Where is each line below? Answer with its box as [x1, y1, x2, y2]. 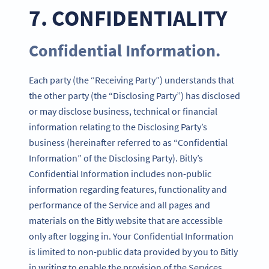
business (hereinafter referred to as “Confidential [29, 136, 228, 149]
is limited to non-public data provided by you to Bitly [29, 246, 238, 258]
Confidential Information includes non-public [29, 168, 211, 180]
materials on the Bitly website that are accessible [29, 214, 223, 227]
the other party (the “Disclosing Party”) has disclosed [29, 89, 240, 102]
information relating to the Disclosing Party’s [29, 121, 207, 133]
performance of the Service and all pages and [29, 199, 210, 211]
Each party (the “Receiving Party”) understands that [29, 74, 234, 86]
